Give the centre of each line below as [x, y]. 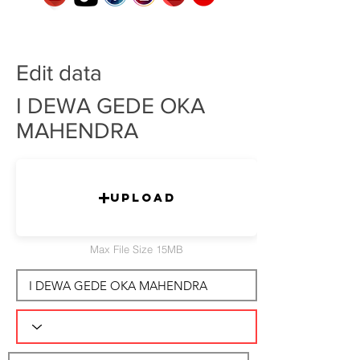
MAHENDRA [77, 131]
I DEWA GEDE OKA [110, 106]
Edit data [59, 73]
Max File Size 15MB [137, 249]
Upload [143, 197]
